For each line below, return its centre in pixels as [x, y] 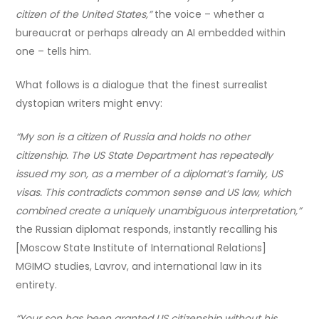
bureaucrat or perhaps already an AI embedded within [151, 33]
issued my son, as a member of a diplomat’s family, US [150, 174]
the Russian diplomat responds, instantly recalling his [147, 230]
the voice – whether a [208, 15]
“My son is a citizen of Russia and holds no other [133, 137]
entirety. [37, 285]
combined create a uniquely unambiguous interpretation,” [159, 211]
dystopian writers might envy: [89, 104]
